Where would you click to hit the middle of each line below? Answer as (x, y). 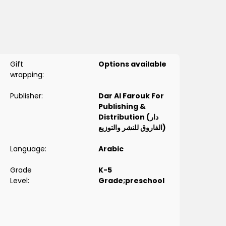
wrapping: (27, 75)
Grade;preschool (131, 181)
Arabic (111, 149)
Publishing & (122, 107)
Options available (132, 64)
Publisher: (26, 96)
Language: (28, 149)
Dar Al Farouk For (131, 96)
